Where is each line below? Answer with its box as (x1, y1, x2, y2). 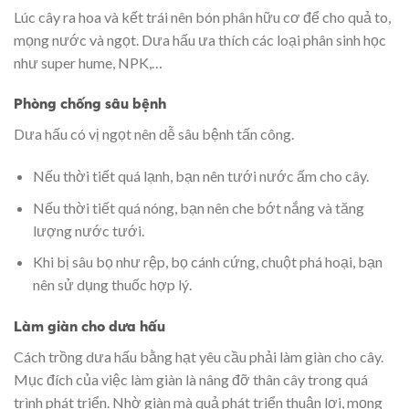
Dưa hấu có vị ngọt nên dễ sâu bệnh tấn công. (14, 125, 294, 143)
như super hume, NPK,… (14, 53, 163, 71)
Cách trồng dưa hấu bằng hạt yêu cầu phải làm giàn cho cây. (14, 348, 383, 366)
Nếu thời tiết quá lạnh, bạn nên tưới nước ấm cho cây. (32, 167, 369, 185)
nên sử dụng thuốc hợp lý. (32, 276, 192, 294)
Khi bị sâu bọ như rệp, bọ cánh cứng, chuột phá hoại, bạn (32, 253, 383, 271)
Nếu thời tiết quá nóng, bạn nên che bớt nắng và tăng (32, 198, 364, 216)
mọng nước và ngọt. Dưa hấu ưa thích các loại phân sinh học (14, 30, 386, 48)
